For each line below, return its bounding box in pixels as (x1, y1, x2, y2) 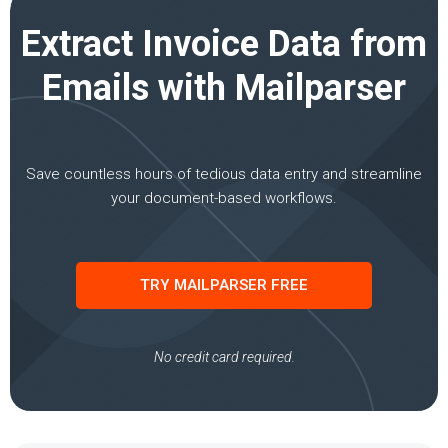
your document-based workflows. (111, 189, 337, 208)
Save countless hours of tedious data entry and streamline (26, 165, 422, 184)
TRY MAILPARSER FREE (140, 276, 308, 295)
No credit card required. (153, 349, 295, 366)
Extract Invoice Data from (21, 23, 427, 66)
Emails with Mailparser (42, 67, 406, 110)
